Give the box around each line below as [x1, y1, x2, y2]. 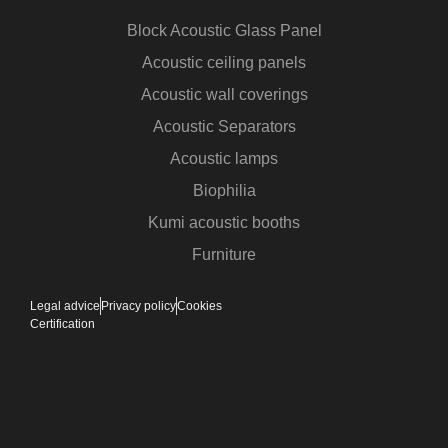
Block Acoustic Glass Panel [126, 22, 322, 40]
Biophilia [192, 182, 256, 200]
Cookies [177, 299, 222, 314]
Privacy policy [101, 299, 176, 314]
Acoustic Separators [152, 118, 296, 136]
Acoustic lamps [170, 150, 278, 168]
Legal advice [30, 299, 100, 314]
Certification [30, 317, 95, 332]
